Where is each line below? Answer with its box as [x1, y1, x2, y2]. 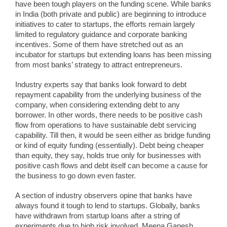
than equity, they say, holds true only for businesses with [15, 151, 201, 160]
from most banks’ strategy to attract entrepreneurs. [15, 60, 184, 69]
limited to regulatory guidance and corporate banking [15, 30, 187, 39]
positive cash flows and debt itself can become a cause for [15, 161, 208, 170]
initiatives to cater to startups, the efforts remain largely [15, 20, 195, 28]
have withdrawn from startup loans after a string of [15, 212, 180, 220]
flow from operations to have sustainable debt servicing [15, 121, 196, 129]
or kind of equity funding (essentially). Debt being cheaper [15, 141, 204, 149]
